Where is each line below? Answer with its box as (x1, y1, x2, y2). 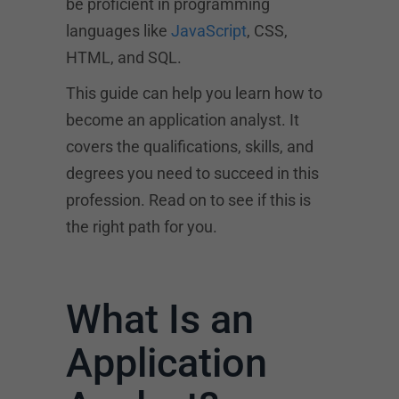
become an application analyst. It (66, 110, 299, 129)
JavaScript (171, 21, 247, 40)
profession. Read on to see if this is (66, 191, 311, 209)
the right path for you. (66, 217, 217, 236)
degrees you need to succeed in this (66, 164, 319, 183)
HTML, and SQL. (66, 48, 182, 67)
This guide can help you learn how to (66, 84, 322, 102)
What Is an (66, 296, 254, 343)
